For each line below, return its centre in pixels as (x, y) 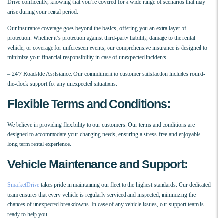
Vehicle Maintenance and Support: (98, 164)
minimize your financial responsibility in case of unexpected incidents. (88, 58)
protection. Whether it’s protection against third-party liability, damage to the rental (101, 38)
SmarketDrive (23, 185)
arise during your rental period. (43, 12)
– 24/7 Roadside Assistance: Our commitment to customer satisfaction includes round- (106, 74)
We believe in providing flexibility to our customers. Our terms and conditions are (101, 125)
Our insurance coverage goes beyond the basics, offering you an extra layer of (97, 28)
